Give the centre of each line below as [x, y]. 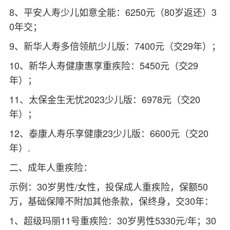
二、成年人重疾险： [51, 167]
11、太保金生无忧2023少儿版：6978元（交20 [104, 99]
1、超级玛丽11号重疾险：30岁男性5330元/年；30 [112, 220]
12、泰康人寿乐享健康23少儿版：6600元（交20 [109, 133]
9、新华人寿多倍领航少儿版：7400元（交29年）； [115, 45]
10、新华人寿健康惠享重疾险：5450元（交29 [103, 65]
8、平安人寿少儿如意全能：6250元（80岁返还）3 [113, 12]
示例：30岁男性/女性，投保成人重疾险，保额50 [108, 186]
